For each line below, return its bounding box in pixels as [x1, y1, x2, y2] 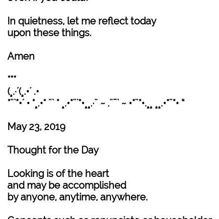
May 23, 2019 [7, 121, 66, 132]
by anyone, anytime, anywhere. [7, 191, 148, 203]
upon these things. [7, 27, 91, 39]
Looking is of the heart [7, 168, 109, 179]
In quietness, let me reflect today [7, 15, 156, 27]
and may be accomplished [7, 179, 126, 191]
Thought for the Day [7, 144, 99, 156]
